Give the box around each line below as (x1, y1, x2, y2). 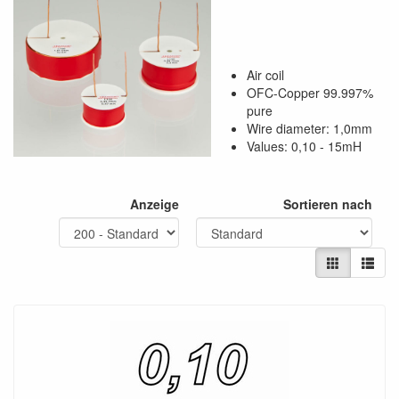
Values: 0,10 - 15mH (247, 137, 362, 155)
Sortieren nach (283, 195, 372, 213)
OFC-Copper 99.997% (247, 84, 373, 102)
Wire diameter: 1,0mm (247, 119, 372, 137)
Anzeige (130, 195, 179, 213)
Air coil (247, 66, 284, 84)
